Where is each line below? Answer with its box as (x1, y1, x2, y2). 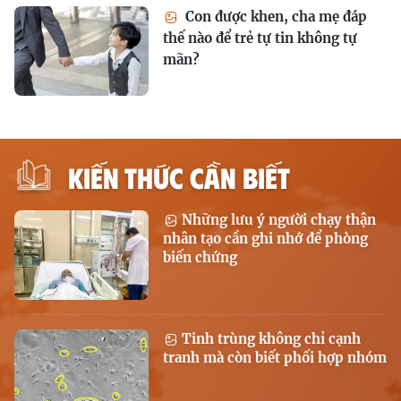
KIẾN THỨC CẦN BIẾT (68, 159, 290, 194)
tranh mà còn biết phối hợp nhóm (163, 349, 387, 366)
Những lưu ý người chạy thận (178, 211, 376, 228)
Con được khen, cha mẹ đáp (182, 8, 367, 25)
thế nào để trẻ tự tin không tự (163, 30, 357, 47)
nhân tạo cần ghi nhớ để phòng (163, 230, 368, 247)
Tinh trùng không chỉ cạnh (178, 330, 361, 347)
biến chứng (163, 249, 237, 266)
